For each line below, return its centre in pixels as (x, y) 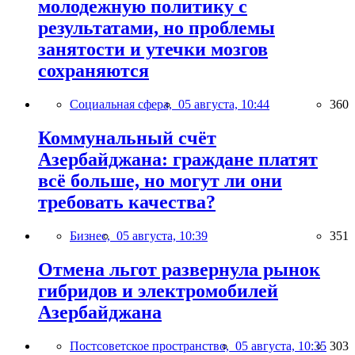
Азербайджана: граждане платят (178, 160)
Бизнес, (93, 236)
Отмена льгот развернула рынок (179, 269)
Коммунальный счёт (127, 138)
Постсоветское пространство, (153, 345)
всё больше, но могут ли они (160, 181)
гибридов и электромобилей (158, 291)
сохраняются (94, 71)
